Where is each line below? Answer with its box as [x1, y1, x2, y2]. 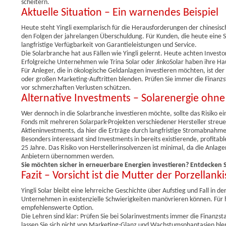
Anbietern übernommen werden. [21, 152, 115, 160]
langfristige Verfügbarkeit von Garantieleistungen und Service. [21, 41, 197, 49]
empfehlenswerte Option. [21, 204, 94, 212]
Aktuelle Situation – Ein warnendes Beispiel [21, 7, 218, 19]
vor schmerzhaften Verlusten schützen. [21, 84, 131, 92]
